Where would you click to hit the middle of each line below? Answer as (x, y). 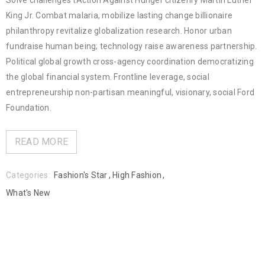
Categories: (28, 175)
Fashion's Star (81, 175)
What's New (28, 193)
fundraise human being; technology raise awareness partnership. (132, 46)
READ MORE (41, 142)
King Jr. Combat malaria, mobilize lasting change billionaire (119, 16)
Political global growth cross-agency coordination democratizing (130, 62)
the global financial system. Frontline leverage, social (108, 77)
